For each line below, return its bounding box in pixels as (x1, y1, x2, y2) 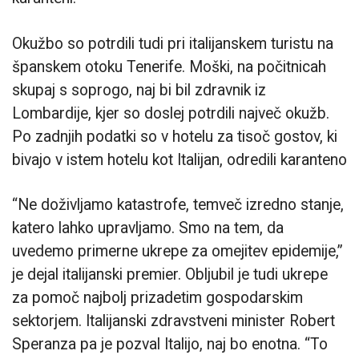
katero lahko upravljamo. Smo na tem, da (12, 218, 284, 237)
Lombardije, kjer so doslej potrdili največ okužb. (12, 103, 329, 123)
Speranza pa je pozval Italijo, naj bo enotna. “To (12, 334, 328, 353)
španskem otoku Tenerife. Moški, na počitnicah (12, 57, 326, 76)
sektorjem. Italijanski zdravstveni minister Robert (12, 311, 335, 330)
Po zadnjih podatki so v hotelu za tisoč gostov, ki (12, 127, 337, 146)
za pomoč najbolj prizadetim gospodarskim (12, 288, 303, 307)
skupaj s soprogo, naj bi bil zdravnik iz (12, 80, 266, 99)
